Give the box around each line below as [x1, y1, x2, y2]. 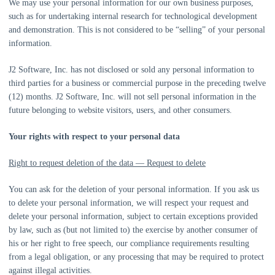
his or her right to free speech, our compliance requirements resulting [9, 239, 249, 248]
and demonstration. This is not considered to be [9, 25, 176, 34]
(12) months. [9, 92, 56, 101]
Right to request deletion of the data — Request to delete [9, 158, 206, 168]
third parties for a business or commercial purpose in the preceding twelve [9, 79, 266, 88]
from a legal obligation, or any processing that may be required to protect [9, 252, 264, 261]
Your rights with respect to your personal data [9, 132, 180, 141]
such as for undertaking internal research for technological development [9, 12, 257, 21]
